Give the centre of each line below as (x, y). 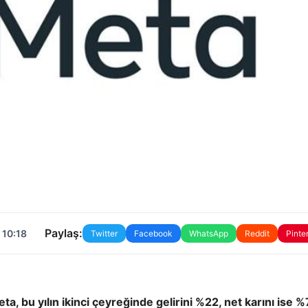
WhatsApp (208, 233)
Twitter (104, 233)
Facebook (153, 233)
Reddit (257, 233)
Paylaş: (63, 233)
